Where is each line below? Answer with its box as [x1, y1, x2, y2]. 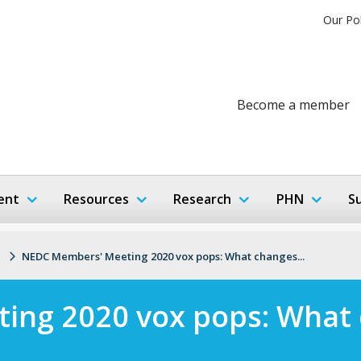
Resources [64, 189, 130, 208]
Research [173, 189, 232, 208]
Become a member [237, 95, 350, 114]
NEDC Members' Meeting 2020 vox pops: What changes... [22, 248, 305, 263]
